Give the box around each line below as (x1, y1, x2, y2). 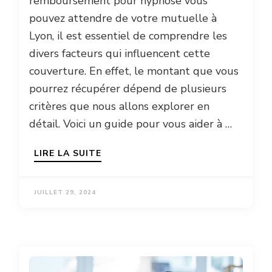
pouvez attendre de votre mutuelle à (29, 10, 217, 25)
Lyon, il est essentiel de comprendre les (29, 28, 227, 43)
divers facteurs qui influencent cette (29, 46, 210, 61)
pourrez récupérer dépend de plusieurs (29, 81, 226, 96)
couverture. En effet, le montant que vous (29, 63, 239, 78)
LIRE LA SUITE (34, 147, 101, 159)
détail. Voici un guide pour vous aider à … (29, 116, 232, 131)
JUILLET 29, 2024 (34, 188, 96, 197)
